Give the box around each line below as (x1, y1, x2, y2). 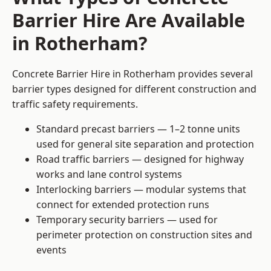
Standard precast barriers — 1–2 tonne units (36, 122, 240, 136)
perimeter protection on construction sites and (36, 228, 252, 242)
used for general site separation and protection (36, 137, 254, 151)
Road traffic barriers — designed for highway (36, 152, 244, 166)
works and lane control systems (36, 168, 182, 181)
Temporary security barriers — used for (36, 213, 218, 227)
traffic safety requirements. (12, 97, 138, 111)
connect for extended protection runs (36, 198, 209, 212)
